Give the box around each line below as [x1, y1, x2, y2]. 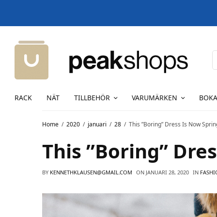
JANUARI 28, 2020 [146, 169, 189, 176]
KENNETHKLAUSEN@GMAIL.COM [50, 169, 132, 176]
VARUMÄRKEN [132, 93, 177, 102]
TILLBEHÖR [74, 93, 110, 102]
